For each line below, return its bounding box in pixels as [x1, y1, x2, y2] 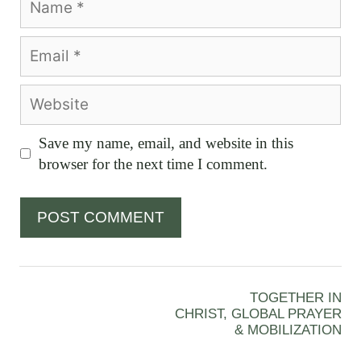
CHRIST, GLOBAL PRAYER [175, 305, 342, 322]
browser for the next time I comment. [38, 155, 268, 172]
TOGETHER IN [250, 289, 342, 305]
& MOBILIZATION [234, 322, 342, 338]
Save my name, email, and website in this [38, 134, 293, 151]
